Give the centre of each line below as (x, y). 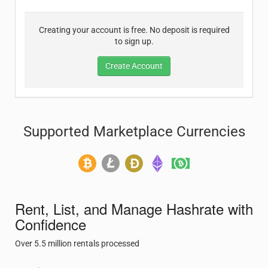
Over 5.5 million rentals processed (77, 243)
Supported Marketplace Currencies (134, 132)
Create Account (134, 66)
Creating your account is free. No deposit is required (134, 30)
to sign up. (134, 41)
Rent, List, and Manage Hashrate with (134, 208)
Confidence (51, 224)
